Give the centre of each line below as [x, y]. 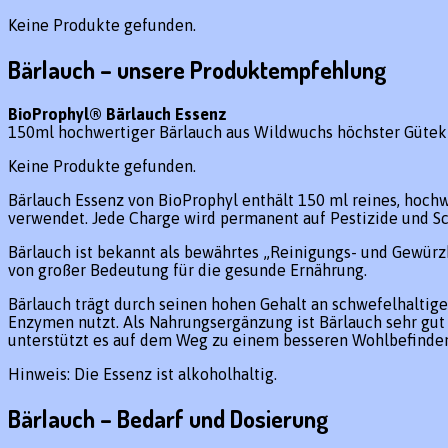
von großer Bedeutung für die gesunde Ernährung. [187, 269]
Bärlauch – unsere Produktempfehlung [197, 69]
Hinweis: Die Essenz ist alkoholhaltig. [142, 373]
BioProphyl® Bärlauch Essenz [117, 113]
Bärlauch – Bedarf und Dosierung [168, 418]
